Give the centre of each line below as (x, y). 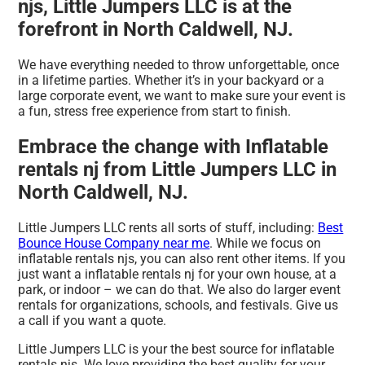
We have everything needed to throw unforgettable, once (179, 64)
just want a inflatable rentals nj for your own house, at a (178, 274)
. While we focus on (266, 243)
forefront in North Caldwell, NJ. (156, 30)
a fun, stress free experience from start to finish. (155, 111)
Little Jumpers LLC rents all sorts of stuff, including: (168, 227)
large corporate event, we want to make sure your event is (182, 95)
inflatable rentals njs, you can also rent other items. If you (182, 258)
